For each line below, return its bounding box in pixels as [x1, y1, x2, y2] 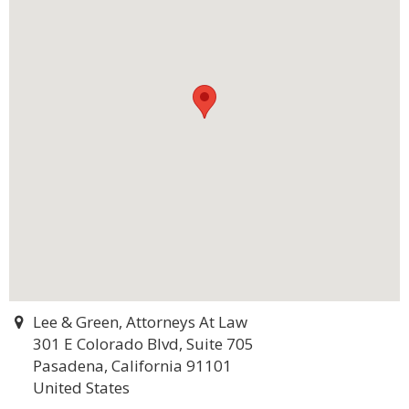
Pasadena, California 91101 [33, 355, 232, 376]
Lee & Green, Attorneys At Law [32, 311, 247, 332]
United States [33, 377, 130, 398]
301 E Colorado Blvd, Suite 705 [33, 333, 254, 354]
